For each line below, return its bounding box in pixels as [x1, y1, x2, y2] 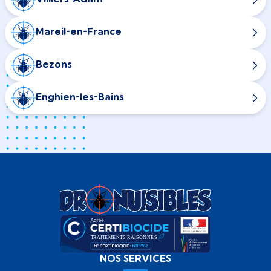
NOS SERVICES [100, 254, 171, 264]
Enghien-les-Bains [36, 93, 124, 103]
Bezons [36, 60, 72, 70]
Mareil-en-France [36, 27, 122, 38]
